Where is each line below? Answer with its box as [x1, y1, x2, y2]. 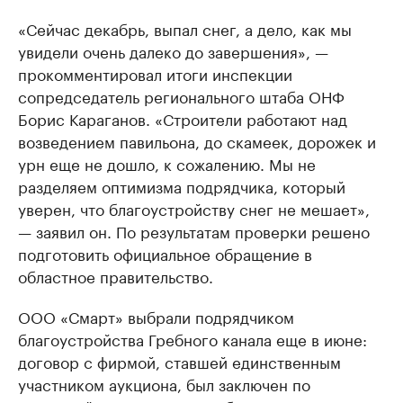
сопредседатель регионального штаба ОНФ [18, 84, 345, 108]
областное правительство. [18, 264, 213, 288]
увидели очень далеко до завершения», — [18, 39, 328, 63]
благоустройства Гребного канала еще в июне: [18, 327, 367, 351]
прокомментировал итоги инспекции [18, 61, 292, 85]
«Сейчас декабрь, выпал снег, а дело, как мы [18, 16, 352, 40]
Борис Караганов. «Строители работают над [18, 106, 347, 130]
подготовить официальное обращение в [18, 241, 312, 265]
